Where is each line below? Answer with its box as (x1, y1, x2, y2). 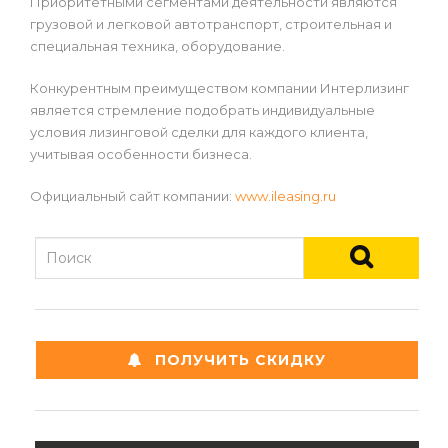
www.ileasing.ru (235, 187, 336, 204)
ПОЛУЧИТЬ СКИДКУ (155, 350, 326, 369)
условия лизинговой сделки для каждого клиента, (30, 123, 368, 140)
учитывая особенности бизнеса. (30, 145, 252, 162)
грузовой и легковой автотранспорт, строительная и (30, 15, 392, 32)
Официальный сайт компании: (30, 187, 235, 204)
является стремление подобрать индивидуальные (30, 101, 375, 118)
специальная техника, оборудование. (30, 37, 285, 54)
